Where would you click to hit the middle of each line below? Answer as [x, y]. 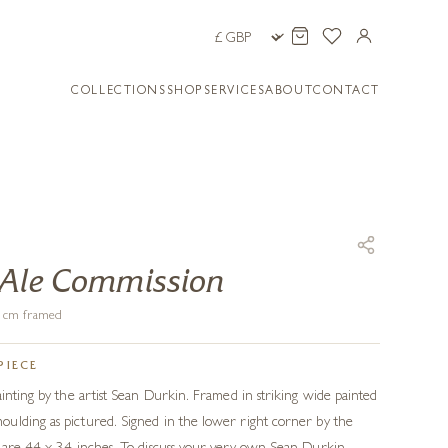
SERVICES [234, 92]
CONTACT [346, 92]
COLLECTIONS [119, 92]
